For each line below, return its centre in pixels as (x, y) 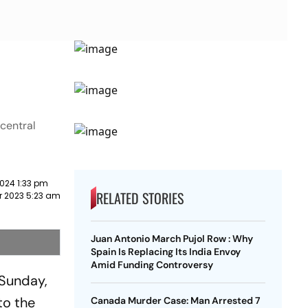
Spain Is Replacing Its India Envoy (165, 252)
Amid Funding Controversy (152, 265)
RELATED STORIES (140, 198)
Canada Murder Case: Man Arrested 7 (175, 300)
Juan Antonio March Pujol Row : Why (172, 239)
